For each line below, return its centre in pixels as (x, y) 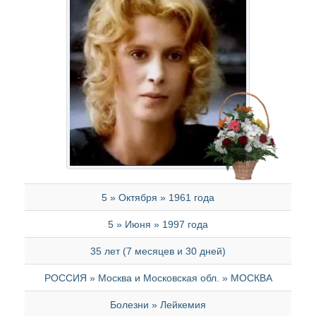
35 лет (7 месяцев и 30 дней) (158, 251)
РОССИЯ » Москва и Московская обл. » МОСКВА (158, 278)
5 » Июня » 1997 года (158, 224)
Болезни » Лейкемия (158, 305)
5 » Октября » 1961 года (158, 197)
